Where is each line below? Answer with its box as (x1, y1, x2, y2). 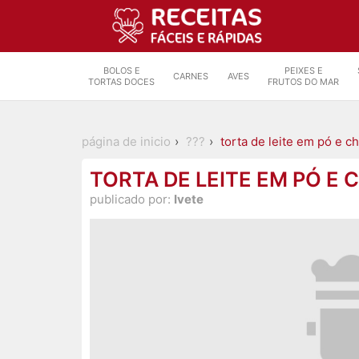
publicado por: (90, 192, 174, 208)
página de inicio (82, 134, 171, 150)
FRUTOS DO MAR (268, 76, 340, 87)
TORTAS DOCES (88, 76, 155, 87)
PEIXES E (284, 65, 323, 76)
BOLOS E (103, 65, 140, 76)
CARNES (173, 71, 209, 82)
